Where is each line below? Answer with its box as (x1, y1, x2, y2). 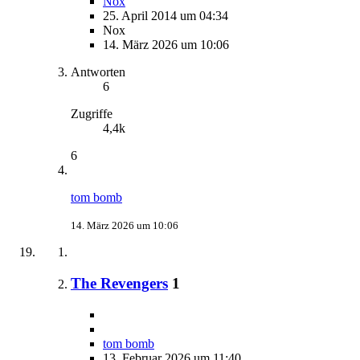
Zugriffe (71, 107, 112, 121)
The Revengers (71, 274, 168, 292)
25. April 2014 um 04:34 (103, 9, 228, 23)
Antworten (71, 65, 125, 80)
